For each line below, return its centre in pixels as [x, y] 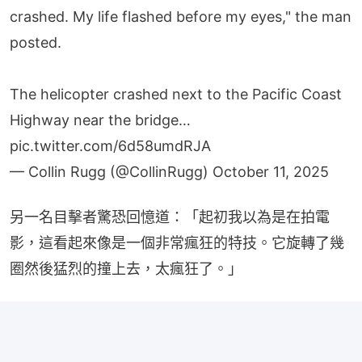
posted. [36, 42]
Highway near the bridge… [100, 120]
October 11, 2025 [271, 172]
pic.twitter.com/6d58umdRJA [110, 146]
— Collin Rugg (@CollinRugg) [111, 172]
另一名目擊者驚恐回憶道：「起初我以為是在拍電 [170, 217]
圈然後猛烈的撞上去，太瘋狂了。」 [126, 269]
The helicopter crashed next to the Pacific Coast [176, 94]
